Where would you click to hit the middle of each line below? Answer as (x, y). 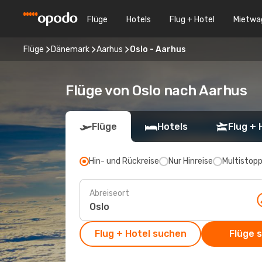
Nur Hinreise (191, 161)
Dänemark (70, 49)
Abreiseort (109, 193)
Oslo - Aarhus (158, 49)
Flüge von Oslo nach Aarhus (156, 91)
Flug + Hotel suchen (140, 234)
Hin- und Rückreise (124, 161)
